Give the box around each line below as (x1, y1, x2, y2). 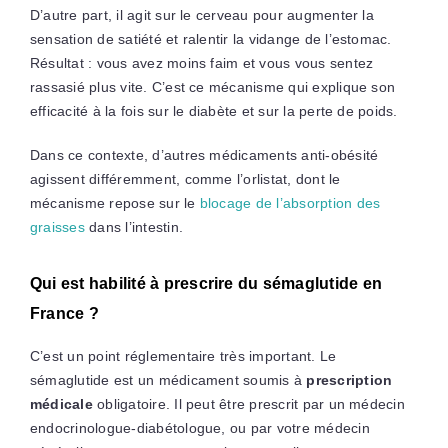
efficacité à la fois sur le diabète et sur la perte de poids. (29, 103, 398, 120)
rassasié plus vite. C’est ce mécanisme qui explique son (29, 79, 396, 96)
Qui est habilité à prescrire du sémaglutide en (29, 275, 383, 293)
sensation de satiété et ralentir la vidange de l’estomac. (29, 31, 392, 48)
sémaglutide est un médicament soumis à (29, 372, 307, 389)
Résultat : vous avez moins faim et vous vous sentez (29, 55, 374, 72)
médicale (29, 396, 93, 413)
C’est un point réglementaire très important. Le (29, 348, 337, 365)
